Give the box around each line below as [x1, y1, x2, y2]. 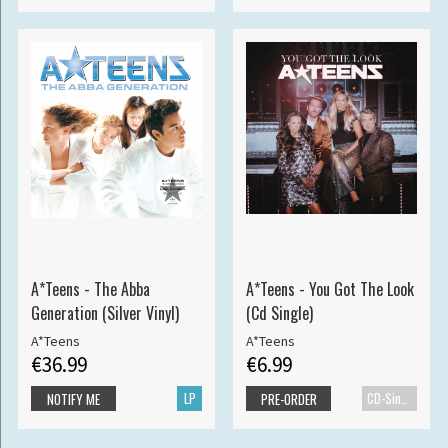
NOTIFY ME [47, 389, 100, 410]
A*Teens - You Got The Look [245, 276, 414, 301]
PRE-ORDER [260, 389, 317, 410]
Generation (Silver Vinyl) [30, 300, 179, 325]
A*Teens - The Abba [30, 276, 150, 301]
